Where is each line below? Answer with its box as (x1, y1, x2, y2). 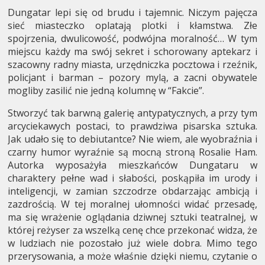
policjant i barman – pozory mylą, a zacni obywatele (8, 70, 257, 84)
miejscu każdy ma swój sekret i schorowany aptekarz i (8, 44, 257, 58)
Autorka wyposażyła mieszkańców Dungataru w (8, 158, 257, 172)
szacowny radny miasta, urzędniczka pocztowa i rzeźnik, (8, 57, 257, 71)
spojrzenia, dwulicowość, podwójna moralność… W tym (8, 31, 257, 45)
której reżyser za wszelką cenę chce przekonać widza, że (8, 223, 257, 237)
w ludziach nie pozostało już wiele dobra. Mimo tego (8, 236, 257, 250)
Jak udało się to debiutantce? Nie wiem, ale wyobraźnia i (8, 132, 257, 146)
